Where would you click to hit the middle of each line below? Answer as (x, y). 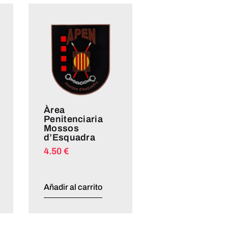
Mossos (61, 128)
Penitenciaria (73, 119)
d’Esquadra (70, 137)
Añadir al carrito (73, 187)
